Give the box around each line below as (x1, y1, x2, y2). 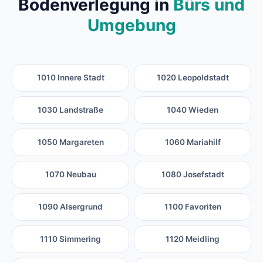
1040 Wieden (167, 105, 218, 115)
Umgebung (87, 15, 176, 36)
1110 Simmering (40, 234, 101, 244)
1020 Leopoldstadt (156, 73, 229, 83)
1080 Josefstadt (161, 170, 224, 180)
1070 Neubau (45, 170, 96, 180)
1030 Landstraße (38, 105, 103, 115)
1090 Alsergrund (38, 202, 103, 212)
